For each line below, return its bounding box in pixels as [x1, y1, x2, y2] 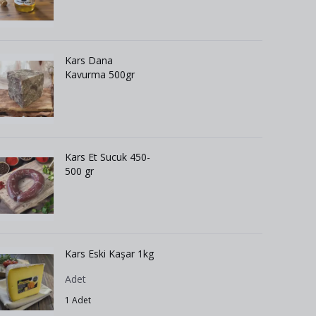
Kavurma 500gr [65, 68, 135, 81]
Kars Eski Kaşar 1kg [65, 247, 154, 260]
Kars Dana [65, 54, 113, 67]
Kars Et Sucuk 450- [65, 150, 150, 164]
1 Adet [65, 294, 91, 306]
